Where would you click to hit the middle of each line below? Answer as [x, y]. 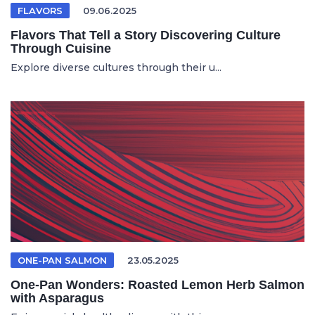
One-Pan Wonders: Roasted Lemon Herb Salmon [157, 285]
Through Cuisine [61, 49]
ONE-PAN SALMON [62, 260]
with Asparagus [57, 298]
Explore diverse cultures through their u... [116, 67]
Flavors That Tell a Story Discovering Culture [146, 35]
